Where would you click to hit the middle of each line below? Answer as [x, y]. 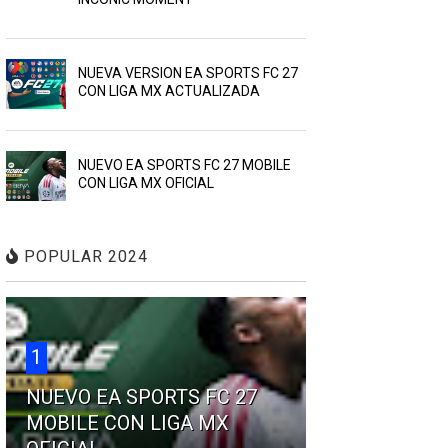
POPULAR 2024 [83, 257]
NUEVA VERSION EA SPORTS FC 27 [187, 73]
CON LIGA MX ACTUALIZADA [168, 91]
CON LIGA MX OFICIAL [145, 183]
